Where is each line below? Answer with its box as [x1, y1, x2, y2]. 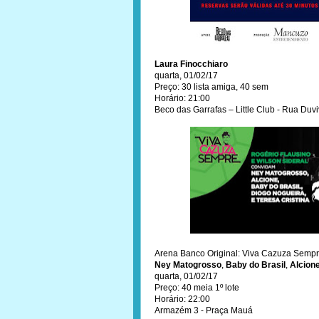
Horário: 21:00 [155, 93, 210, 103]
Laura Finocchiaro [155, 59, 228, 69]
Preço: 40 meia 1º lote [155, 283, 239, 293]
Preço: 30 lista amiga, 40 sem [155, 82, 268, 92]
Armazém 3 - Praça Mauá [155, 305, 253, 315]
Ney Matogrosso [155, 260, 221, 270]
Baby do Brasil [226, 260, 286, 270]
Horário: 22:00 [155, 294, 210, 304]
